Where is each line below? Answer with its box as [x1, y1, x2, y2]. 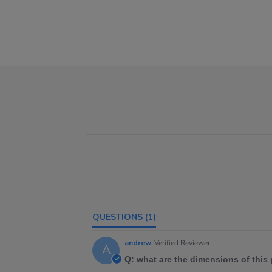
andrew [124, 238, 151, 248]
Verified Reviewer [154, 238, 210, 248]
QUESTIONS [100, 211, 143, 223]
